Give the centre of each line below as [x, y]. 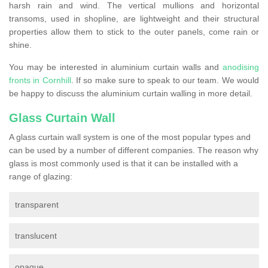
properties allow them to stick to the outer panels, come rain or [134, 32]
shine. [22, 45]
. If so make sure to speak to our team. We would [165, 80]
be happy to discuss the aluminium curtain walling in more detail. [131, 94]
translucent [36, 236]
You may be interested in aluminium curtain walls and [116, 67]
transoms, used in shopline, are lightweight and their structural [134, 19]
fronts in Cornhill [40, 80]
